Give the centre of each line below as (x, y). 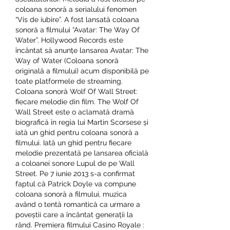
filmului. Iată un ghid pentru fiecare (73, 142)
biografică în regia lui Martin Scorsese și (82, 122)
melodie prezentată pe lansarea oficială (82, 153)
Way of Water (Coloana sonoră (67, 60)
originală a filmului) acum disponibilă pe (82, 71)
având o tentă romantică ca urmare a (78, 204)
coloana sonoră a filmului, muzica (71, 194)
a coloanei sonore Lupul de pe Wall (75, 163)
